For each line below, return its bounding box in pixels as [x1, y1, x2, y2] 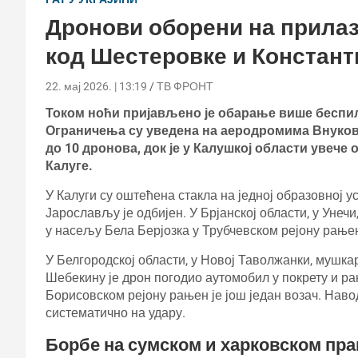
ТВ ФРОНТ [157, 79, 213, 93]
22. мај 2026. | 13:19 [46, 79, 147, 93]
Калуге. [46, 157, 93, 173]
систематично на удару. [46, 304, 185, 320]
